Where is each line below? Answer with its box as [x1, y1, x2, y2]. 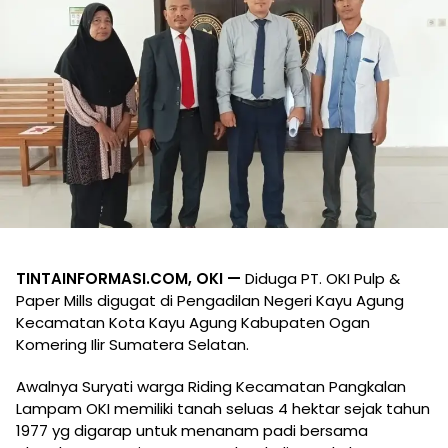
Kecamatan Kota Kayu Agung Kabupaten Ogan [16, 311, 370, 333]
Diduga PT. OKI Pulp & [241, 267, 400, 289]
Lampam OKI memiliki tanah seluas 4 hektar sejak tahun [16, 397, 430, 419]
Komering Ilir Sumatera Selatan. [16, 333, 249, 355]
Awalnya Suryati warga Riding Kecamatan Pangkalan [16, 375, 406, 397]
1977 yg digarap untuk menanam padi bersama [16, 419, 368, 441]
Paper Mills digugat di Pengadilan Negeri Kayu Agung [16, 289, 404, 311]
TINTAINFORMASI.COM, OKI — [16, 267, 241, 289]
